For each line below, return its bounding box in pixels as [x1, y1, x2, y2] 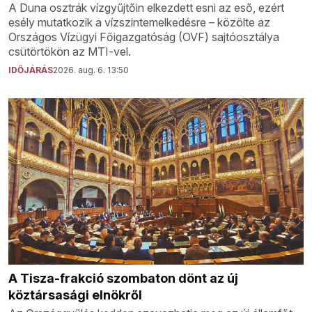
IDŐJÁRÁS [8, 65, 53, 76]
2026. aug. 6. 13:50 [53, 65, 129, 76]
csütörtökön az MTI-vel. [8, 45, 131, 59]
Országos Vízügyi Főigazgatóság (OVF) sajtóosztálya [8, 30, 279, 45]
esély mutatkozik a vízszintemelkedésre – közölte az [8, 15, 270, 30]
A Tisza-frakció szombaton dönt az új [8, 270, 238, 286]
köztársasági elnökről [8, 287, 142, 302]
